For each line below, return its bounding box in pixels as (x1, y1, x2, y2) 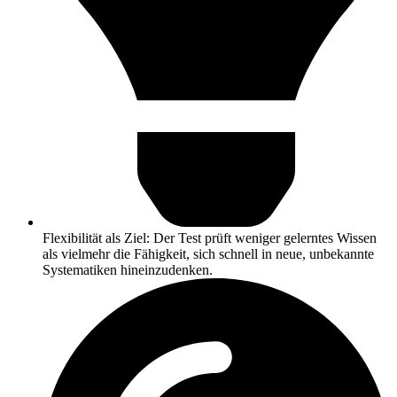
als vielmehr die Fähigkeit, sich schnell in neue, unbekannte (43, 245, 374, 261)
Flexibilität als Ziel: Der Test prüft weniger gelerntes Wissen (43, 230, 377, 245)
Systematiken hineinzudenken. (43, 261, 213, 277)
